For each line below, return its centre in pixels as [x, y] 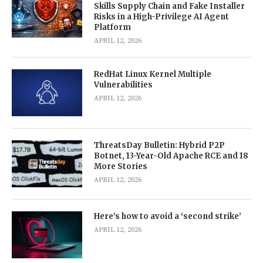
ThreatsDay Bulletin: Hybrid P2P [159, 146]
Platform [112, 28]
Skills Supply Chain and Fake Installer [169, 6]
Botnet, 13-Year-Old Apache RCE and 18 [171, 156]
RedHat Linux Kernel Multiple [153, 75]
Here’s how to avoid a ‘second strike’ [168, 217]
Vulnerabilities [123, 85]
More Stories [121, 167]
